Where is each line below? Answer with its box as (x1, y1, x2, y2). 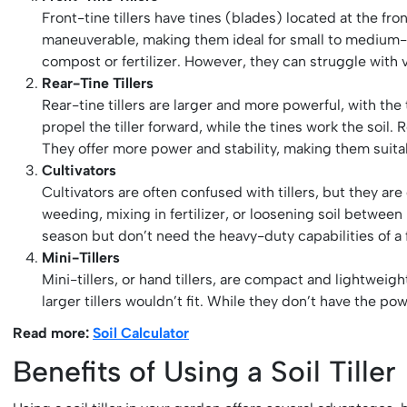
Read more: (13, 323, 94, 342)
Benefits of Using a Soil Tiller (13, 353, 397, 389)
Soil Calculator (93, 323, 190, 342)
